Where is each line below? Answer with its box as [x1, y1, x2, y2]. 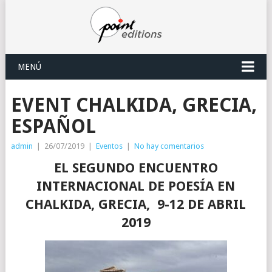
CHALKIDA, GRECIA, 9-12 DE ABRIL [25, 197, 246, 212]
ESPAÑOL [10, 115, 96, 138]
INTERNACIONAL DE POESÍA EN [36, 178, 236, 194]
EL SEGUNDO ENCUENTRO [53, 160, 218, 175]
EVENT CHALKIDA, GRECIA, [10, 93, 257, 117]
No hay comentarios [134, 141, 204, 151]
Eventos [95, 141, 123, 151]
